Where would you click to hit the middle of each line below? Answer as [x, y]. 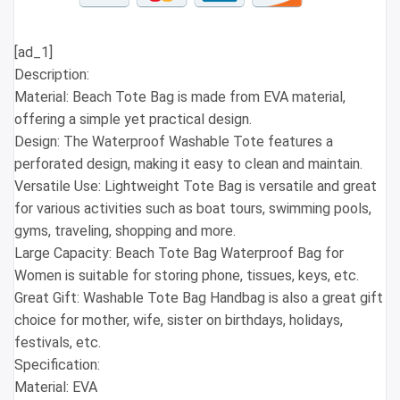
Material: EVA [56, 387]
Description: [52, 75]
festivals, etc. [58, 343]
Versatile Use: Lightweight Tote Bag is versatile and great [196, 187]
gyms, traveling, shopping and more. [125, 231]
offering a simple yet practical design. [133, 120]
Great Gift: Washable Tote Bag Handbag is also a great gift [199, 298]
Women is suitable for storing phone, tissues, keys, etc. [187, 276]
